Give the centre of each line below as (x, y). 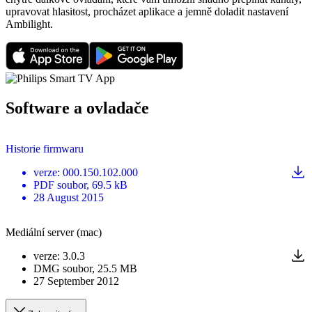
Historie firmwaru (45, 148)
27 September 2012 (76, 281)
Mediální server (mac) (54, 232)
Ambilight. (29, 24)
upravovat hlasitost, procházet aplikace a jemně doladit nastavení (147, 12)
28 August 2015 (69, 197)
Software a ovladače (77, 108)
